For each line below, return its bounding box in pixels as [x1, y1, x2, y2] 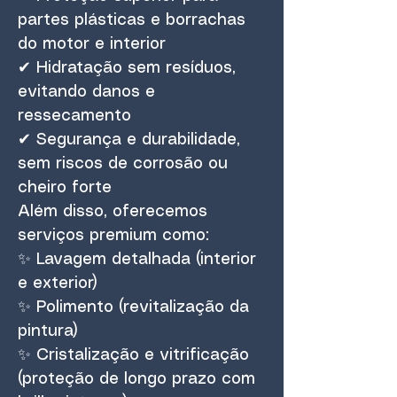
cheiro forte [18, 180, 112, 196]
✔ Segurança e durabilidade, [18, 132, 240, 148]
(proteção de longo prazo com [18, 371, 255, 387]
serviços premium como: [18, 228, 209, 244]
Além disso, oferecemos [18, 204, 207, 220]
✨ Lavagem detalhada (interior [18, 252, 256, 268]
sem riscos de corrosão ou [18, 156, 228, 172]
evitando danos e [18, 84, 155, 100]
